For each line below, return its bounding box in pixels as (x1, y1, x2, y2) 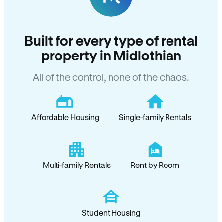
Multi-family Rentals (43, 160, 111, 169)
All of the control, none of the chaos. (33, 71, 189, 83)
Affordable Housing (31, 112, 99, 122)
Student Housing (82, 208, 140, 217)
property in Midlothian (41, 47, 181, 63)
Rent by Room (130, 160, 179, 169)
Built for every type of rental (24, 32, 198, 48)
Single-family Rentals (118, 112, 191, 122)
